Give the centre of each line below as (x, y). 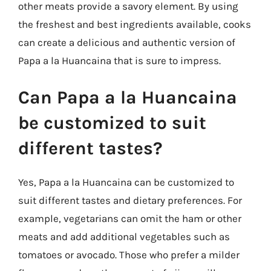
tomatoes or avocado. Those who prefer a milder (129, 255)
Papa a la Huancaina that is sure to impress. (119, 60)
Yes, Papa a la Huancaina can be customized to (126, 182)
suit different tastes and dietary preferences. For (130, 200)
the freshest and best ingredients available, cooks (135, 24)
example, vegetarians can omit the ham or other (130, 218)
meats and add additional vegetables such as (124, 237)
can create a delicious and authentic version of (127, 42)
